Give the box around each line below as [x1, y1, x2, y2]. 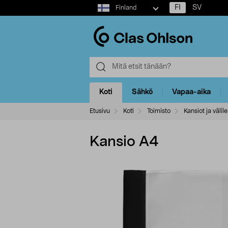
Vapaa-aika [172, 89, 211, 96]
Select [89, 1, 110, 8]
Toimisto [147, 107, 170, 114]
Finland [115, 5, 136, 11]
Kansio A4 [90, 134, 158, 149]
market [89, 11, 113, 18]
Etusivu [90, 107, 110, 114]
